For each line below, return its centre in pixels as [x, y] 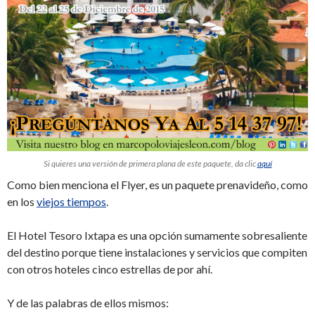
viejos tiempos [71, 202]
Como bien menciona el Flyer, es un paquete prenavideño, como [157, 185]
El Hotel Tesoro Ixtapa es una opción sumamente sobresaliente [157, 236]
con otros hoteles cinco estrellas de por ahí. [110, 269]
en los [22, 202]
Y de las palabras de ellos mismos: [88, 303]
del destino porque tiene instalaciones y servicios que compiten [157, 252]
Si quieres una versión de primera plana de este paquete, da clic [150, 164]
